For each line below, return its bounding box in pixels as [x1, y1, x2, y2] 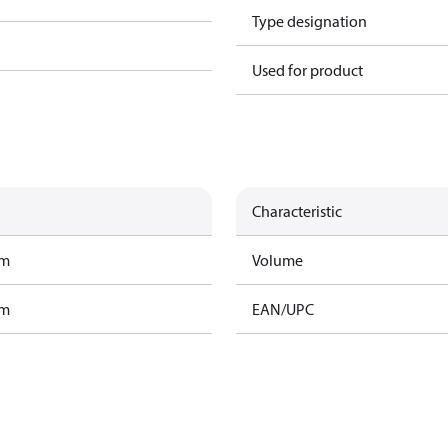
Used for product [252, 60, 363, 80]
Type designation [252, 11, 367, 31]
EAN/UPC [252, 299, 314, 319]
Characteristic [252, 201, 342, 221]
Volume [252, 250, 303, 270]
